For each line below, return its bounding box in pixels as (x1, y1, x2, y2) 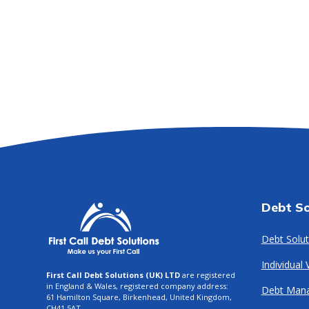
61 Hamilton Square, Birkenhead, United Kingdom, (46, 291, 232, 302)
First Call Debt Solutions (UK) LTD (46, 269, 181, 280)
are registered (180, 269, 236, 280)
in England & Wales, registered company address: (46, 280, 229, 291)
